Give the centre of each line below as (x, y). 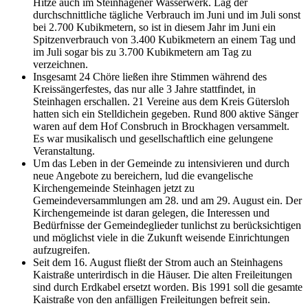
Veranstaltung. (64, 151)
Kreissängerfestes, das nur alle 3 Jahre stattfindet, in (144, 89)
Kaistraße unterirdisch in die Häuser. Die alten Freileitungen (163, 274)
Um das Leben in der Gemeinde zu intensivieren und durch (161, 163)
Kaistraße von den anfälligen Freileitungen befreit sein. (152, 299)
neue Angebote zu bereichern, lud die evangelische (143, 175)
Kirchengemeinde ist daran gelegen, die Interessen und (151, 212)
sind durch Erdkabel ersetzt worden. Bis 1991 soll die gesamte (168, 287)
